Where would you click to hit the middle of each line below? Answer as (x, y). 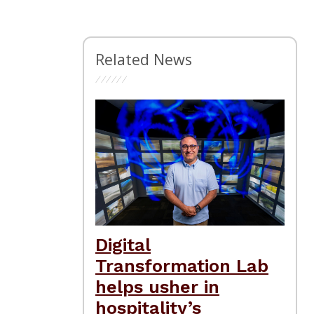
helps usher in (157, 286)
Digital (123, 244)
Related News (144, 59)
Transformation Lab (182, 265)
